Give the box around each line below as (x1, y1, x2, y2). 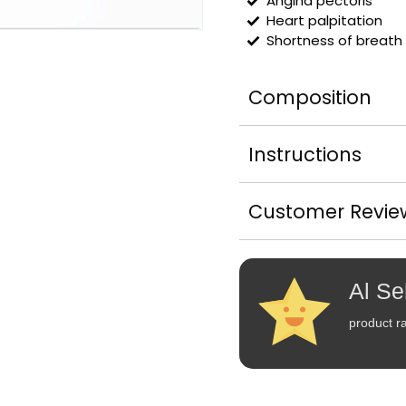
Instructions (248, 140, 362, 168)
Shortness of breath (266, 30, 402, 50)
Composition (248, 83, 372, 111)
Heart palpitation (266, 10, 382, 30)
